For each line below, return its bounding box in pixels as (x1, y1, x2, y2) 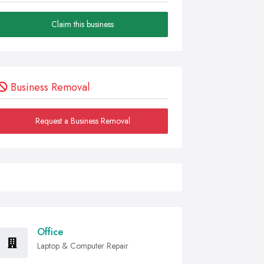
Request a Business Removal (35, 115, 130, 127)
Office (37, 225, 63, 239)
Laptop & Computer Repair (37, 240, 128, 252)
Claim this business (51, 18, 114, 30)
